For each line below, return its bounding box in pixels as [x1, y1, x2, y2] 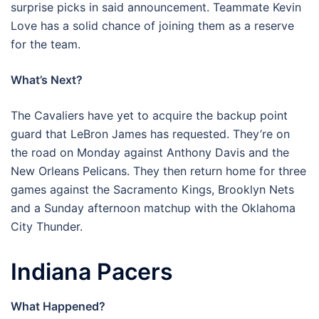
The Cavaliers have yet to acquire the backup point [11, 108, 288, 122]
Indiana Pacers [11, 258, 173, 286]
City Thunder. [11, 219, 83, 234]
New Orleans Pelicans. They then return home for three [11, 164, 306, 178]
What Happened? [11, 299, 105, 313]
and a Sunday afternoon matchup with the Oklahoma [11, 201, 296, 215]
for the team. [11, 37, 80, 51]
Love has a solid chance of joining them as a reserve [11, 19, 294, 33]
